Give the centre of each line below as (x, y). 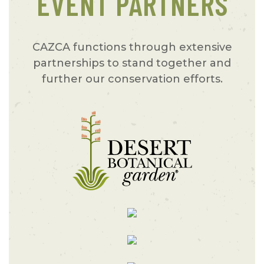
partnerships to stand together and (132, 63)
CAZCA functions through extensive (132, 47)
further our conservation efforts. (132, 79)
